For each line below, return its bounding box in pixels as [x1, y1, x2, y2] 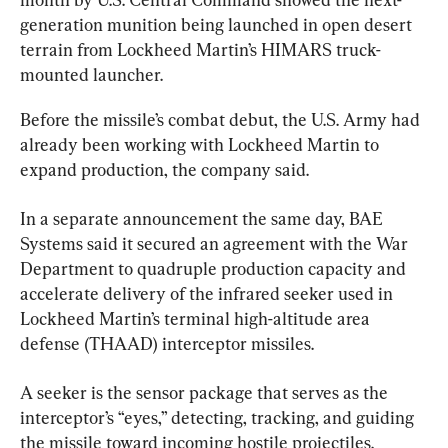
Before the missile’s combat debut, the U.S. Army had [20, 108, 424, 130]
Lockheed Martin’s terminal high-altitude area [20, 307, 374, 329]
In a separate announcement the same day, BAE [20, 207, 387, 229]
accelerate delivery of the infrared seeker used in [20, 282, 397, 304]
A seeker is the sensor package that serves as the [20, 381, 392, 403]
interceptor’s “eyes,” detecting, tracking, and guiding [20, 406, 418, 428]
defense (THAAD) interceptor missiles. [20, 332, 314, 354]
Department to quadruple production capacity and [20, 257, 410, 279]
